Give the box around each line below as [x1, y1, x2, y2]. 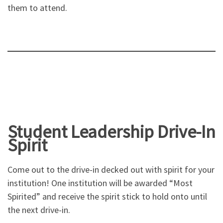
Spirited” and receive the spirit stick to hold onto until [7, 191, 207, 203]
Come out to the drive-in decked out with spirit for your [7, 164, 215, 176]
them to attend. [7, 1, 67, 13]
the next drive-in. [7, 204, 70, 216]
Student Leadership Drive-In [7, 120, 216, 143]
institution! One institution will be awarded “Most [7, 177, 193, 189]
